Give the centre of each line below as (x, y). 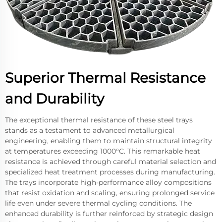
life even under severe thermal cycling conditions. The (98, 203)
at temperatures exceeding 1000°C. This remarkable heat (103, 151)
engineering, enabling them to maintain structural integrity (109, 141)
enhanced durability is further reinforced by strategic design (109, 214)
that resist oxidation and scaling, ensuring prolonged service (110, 193)
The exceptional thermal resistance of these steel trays (99, 120)
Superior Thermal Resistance (105, 78)
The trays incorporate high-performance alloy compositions (108, 183)
